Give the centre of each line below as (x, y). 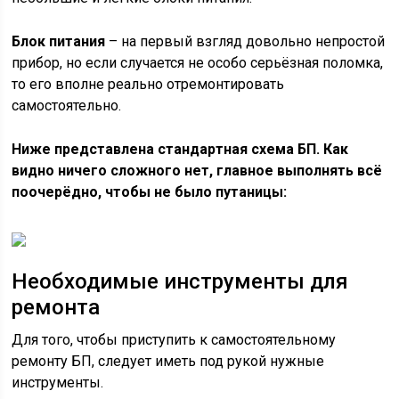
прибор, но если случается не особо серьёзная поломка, (198, 63)
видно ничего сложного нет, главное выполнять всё (197, 171)
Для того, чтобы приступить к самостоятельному (174, 340)
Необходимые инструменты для (180, 281)
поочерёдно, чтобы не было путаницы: (150, 192)
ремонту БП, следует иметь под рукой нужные (168, 361)
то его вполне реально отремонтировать (148, 84)
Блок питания (59, 41)
